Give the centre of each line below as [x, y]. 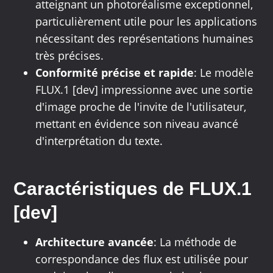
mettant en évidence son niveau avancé [137, 124]
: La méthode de [195, 242]
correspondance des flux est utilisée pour [142, 259]
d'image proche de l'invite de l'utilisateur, [141, 107]
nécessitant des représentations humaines [145, 39]
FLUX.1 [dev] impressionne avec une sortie [144, 90]
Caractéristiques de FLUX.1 [133, 189]
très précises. [70, 56]
